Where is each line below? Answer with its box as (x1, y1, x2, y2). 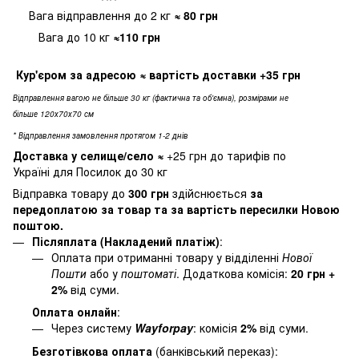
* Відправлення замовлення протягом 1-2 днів (13, 130, 188, 142)
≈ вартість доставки (139, 67, 260, 83)
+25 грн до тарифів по (167, 147, 286, 164)
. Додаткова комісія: (176, 265, 291, 282)
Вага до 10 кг (13, 29, 113, 46)
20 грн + (291, 265, 335, 282)
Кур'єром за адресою (13, 67, 139, 83)
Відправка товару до (13, 185, 128, 202)
